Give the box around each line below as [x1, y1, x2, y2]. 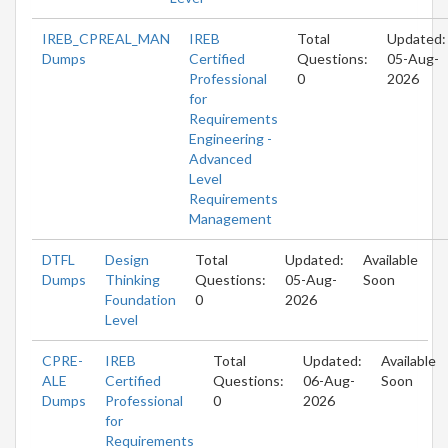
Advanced [189, 149, 252, 167]
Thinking [105, 270, 160, 288]
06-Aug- [303, 371, 355, 389]
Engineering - [189, 129, 272, 147]
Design [105, 250, 149, 268]
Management [189, 209, 272, 227]
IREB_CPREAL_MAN [42, 29, 170, 47]
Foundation [105, 290, 176, 308]
